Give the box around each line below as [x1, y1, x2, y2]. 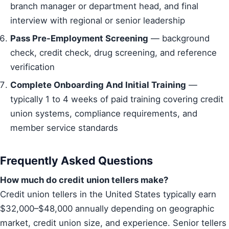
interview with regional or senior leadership [10, 15, 185, 26]
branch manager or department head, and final [10, 1, 198, 12]
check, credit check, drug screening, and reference [10, 47, 217, 58]
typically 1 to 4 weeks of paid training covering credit [10, 94, 223, 104]
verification [10, 61, 55, 72]
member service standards [10, 122, 118, 133]
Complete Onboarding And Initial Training [10, 79, 186, 90]
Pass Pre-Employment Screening [10, 33, 148, 43]
